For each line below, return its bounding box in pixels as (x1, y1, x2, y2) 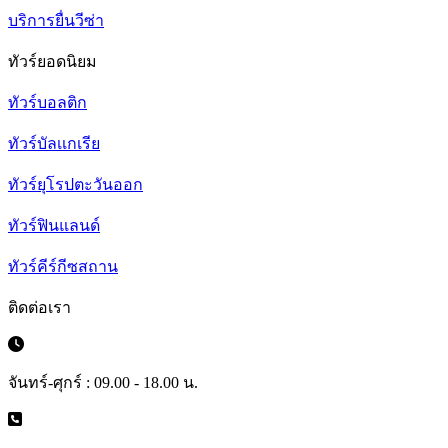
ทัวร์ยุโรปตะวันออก (8, 176, 143, 193)
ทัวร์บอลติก (8, 94, 87, 111)
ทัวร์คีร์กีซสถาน (8, 258, 118, 275)
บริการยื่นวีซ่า (8, 12, 104, 29)
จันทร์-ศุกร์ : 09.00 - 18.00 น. (8, 374, 198, 391)
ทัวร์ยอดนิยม (8, 53, 97, 70)
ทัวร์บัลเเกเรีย (8, 135, 100, 152)
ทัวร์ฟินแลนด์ (8, 217, 100, 234)
